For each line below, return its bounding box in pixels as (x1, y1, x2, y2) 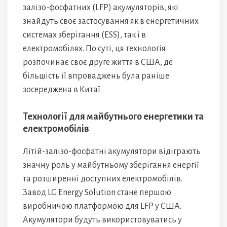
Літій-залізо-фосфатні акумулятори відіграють (23, 147, 201, 156)
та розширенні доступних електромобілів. (23, 174, 182, 183)
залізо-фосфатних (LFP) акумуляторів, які (23, 3, 178, 12)
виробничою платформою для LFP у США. (23, 202, 181, 211)
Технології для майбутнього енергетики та (23, 111, 204, 122)
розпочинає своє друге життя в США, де (23, 58, 173, 67)
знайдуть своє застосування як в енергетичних (23, 17, 199, 26)
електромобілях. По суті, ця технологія (23, 44, 166, 53)
